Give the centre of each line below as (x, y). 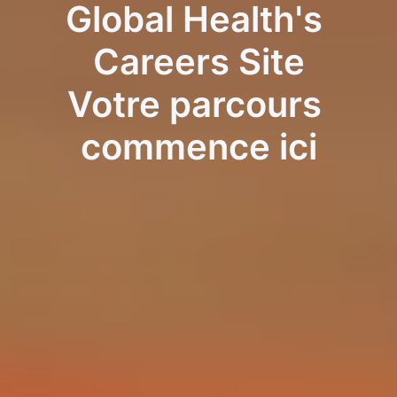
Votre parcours (194, 104)
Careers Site (198, 61)
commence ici (198, 146)
